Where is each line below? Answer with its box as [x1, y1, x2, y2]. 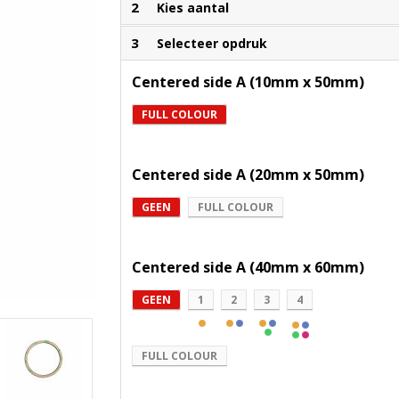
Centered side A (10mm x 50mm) [132, 71, 365, 92]
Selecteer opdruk [157, 34, 268, 52]
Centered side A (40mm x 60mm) [132, 256, 365, 277]
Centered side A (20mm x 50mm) [132, 164, 365, 184]
